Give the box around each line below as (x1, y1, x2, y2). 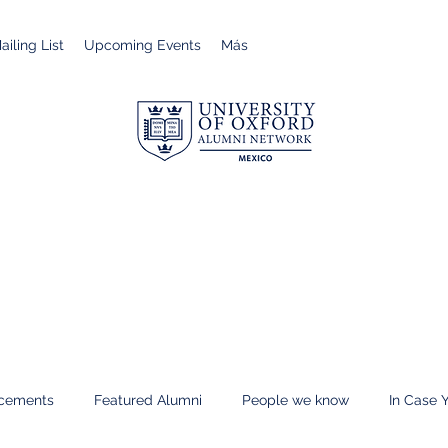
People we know (242, 391, 349, 408)
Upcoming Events (84, 37, 201, 53)
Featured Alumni (94, 391, 202, 408)
